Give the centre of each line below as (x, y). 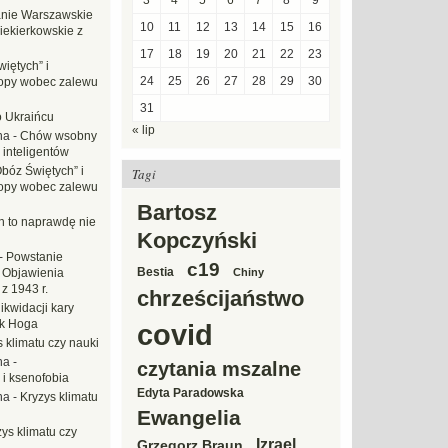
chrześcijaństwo (220, 298)
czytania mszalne (219, 369)
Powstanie (34, 257)
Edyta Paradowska (190, 393)
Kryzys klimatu (59, 397)
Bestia (155, 272)
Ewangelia (189, 417)
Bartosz (177, 212)
